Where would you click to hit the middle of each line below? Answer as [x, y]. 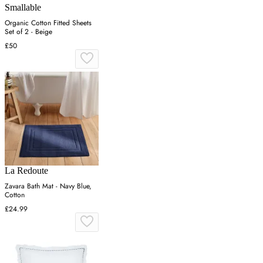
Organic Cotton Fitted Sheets [48, 23]
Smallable [23, 7]
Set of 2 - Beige [28, 31]
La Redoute [26, 170]
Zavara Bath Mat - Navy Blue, [48, 186]
